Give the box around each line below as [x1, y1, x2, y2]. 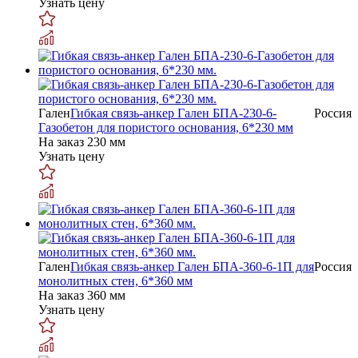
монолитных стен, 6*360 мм [38, 273, 193, 288]
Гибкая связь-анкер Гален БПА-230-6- [70, 105, 276, 120]
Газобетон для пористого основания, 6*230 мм [38, 120, 293, 134]
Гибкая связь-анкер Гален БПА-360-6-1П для [70, 259, 314, 273]
